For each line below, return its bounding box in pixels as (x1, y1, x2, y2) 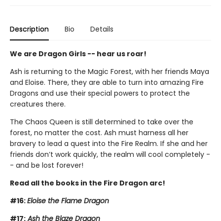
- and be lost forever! (10, 160, 83, 170)
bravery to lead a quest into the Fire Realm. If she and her (10, 138, 208, 148)
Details (90, 24, 113, 34)
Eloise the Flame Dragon (27, 195, 109, 206)
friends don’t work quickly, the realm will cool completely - (10, 149, 210, 159)
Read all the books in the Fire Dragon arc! (10, 178, 165, 188)
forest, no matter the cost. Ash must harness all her (10, 127, 188, 138)
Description (10, 24, 49, 34)
